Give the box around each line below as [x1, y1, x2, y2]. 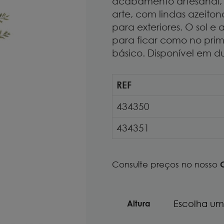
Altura [127, 198, 150, 209]
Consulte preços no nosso [112, 158, 220, 169]
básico [112, 47, 142, 58]
